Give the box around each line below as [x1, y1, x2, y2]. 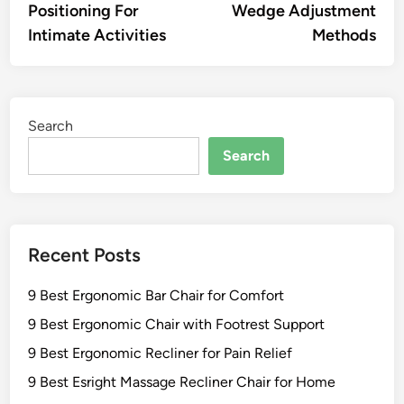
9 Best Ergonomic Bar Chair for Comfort [28, 287, 285, 304]
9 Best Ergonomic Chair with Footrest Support [28, 316, 326, 333]
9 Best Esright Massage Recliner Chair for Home [28, 373, 336, 390]
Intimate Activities [28, 25, 167, 45]
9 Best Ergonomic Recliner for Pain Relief [28, 344, 293, 362]
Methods [311, 25, 376, 45]
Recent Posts [28, 243, 142, 266]
